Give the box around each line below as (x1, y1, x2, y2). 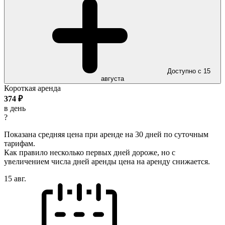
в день (4, 103, 26, 113)
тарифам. (4, 139, 35, 148)
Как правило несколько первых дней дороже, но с (4, 148, 175, 157)
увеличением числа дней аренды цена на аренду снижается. (4, 157, 210, 166)
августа (101, 74, 124, 82)
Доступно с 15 (167, 67, 210, 75)
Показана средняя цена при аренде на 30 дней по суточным (4, 130, 208, 139)
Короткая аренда (4, 83, 61, 92)
